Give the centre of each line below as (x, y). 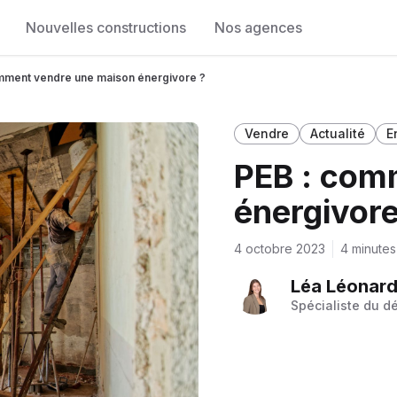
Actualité (338, 133)
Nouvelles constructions (106, 27)
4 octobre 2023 (280, 249)
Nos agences (258, 27)
